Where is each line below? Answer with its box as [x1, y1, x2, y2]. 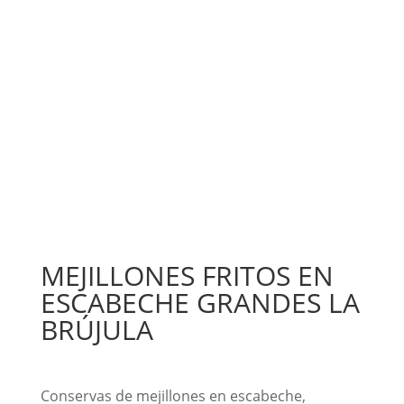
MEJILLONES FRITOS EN [40, 257, 334, 294]
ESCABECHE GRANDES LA [40, 284, 360, 321]
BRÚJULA [40, 311, 153, 348]
